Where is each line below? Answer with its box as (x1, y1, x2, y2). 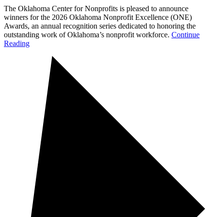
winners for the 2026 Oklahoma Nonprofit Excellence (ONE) (4, 13, 192, 21)
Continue (171, 30, 200, 39)
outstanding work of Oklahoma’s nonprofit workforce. (4, 30, 171, 39)
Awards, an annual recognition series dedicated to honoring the (4, 21, 196, 30)
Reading (4, 39, 30, 47)
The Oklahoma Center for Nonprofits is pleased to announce (4, 4, 188, 13)
